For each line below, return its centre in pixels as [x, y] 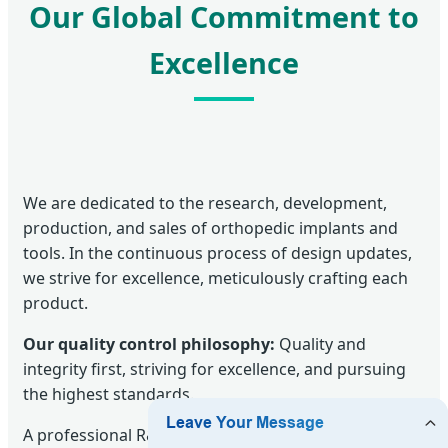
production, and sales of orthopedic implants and [210, 227]
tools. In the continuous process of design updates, [217, 252]
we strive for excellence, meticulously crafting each [215, 277]
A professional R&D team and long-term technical [210, 434]
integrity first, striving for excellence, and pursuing [214, 368]
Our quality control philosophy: [149, 343]
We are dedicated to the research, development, [205, 202]
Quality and [320, 343]
